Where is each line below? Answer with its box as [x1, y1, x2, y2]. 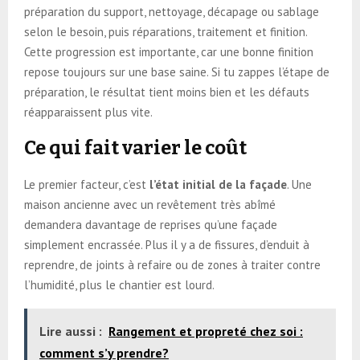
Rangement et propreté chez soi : [108, 322, 303, 339]
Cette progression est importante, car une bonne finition [24, 43, 313, 59]
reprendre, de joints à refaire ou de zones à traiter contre [24, 256, 321, 272]
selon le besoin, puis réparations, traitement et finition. [24, 23, 307, 39]
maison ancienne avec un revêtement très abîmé [24, 196, 276, 212]
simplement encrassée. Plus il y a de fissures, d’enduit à [24, 236, 309, 252]
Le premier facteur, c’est [24, 176, 149, 192]
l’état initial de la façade [149, 176, 287, 192]
